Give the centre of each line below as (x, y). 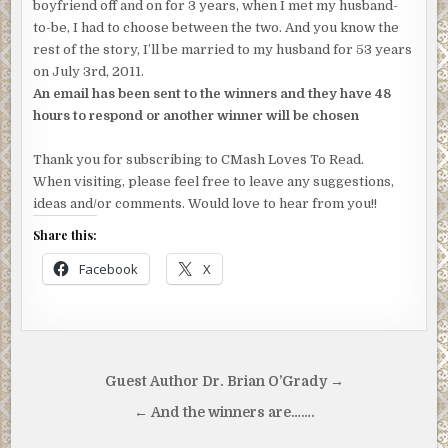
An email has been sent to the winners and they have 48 (212, 94)
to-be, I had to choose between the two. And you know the (216, 28)
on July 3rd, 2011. (89, 72)
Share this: (65, 235)
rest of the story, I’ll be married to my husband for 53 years (223, 50)
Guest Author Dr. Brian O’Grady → (224, 382)
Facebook (109, 269)
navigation (90, 412)
